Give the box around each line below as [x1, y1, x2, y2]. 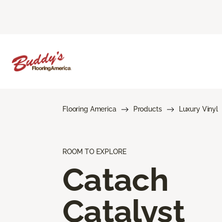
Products [133, 105, 162, 113]
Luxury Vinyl [178, 105, 218, 113]
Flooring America [62, 105, 116, 113]
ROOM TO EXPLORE [62, 147, 126, 156]
